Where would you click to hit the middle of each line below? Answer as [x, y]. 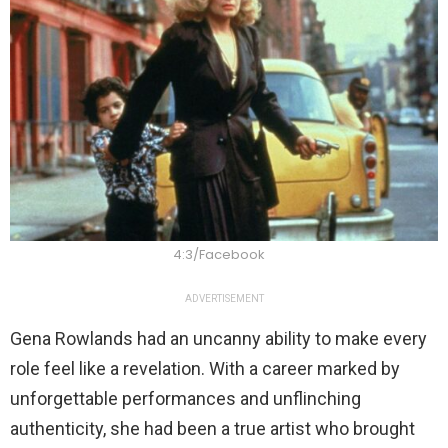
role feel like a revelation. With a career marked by [205, 369]
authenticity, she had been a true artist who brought [212, 429]
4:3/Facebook [219, 255]
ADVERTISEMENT [224, 299]
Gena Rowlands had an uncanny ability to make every [218, 339]
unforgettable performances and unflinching [185, 399]
